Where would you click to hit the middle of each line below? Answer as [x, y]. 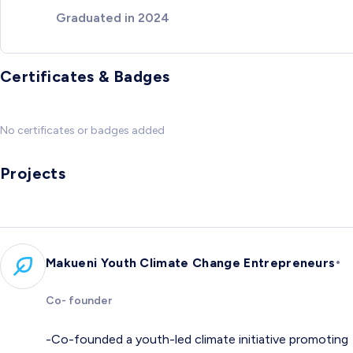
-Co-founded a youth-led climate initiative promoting [197, 339]
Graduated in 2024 [113, 17]
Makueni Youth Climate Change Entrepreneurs [191, 262]
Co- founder [79, 300]
